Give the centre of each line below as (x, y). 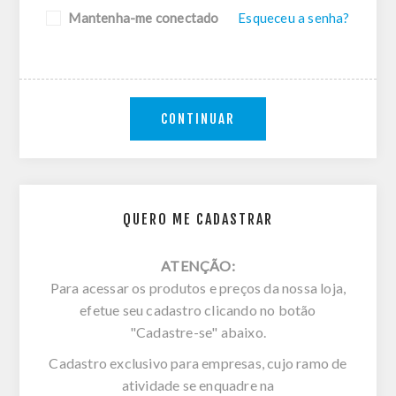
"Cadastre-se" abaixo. (198, 332)
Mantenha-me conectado (144, 18)
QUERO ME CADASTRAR (198, 219)
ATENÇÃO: (198, 266)
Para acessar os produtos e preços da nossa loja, (198, 288)
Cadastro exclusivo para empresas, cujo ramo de (198, 363)
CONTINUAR (198, 119)
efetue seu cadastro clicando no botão (198, 310)
